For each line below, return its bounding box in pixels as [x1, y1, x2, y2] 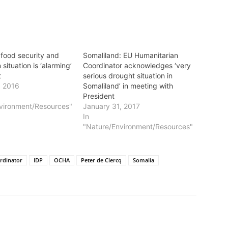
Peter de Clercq [81, 156, 122, 164]
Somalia [133, 156, 154, 164]
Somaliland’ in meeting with [82, 81, 173, 90]
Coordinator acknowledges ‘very [82, 61, 191, 70]
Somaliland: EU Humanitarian [82, 51, 178, 60]
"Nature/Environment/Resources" [82, 122, 193, 131]
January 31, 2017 [82, 102, 140, 110]
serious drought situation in [82, 71, 173, 80]
